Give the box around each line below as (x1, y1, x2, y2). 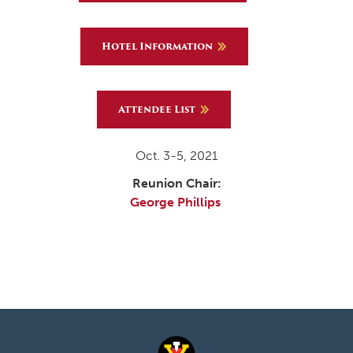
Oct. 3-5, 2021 (136, 147, 217, 163)
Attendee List (118, 101, 195, 117)
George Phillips (129, 195, 224, 210)
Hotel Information (101, 38, 213, 54)
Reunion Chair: (132, 176, 221, 191)
